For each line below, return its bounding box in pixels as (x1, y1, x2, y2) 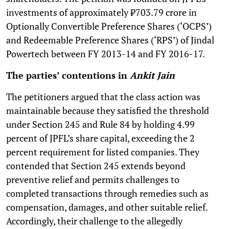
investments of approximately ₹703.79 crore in (6, 6, 197, 19)
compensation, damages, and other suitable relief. (6, 201, 208, 214)
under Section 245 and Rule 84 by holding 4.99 (6, 118, 195, 131)
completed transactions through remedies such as (6, 187, 209, 200)
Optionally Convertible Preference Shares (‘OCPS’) (6, 20, 212, 33)
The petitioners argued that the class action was (6, 90, 200, 103)
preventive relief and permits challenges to (6, 173, 179, 186)
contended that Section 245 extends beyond (6, 159, 186, 172)
